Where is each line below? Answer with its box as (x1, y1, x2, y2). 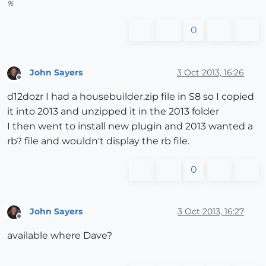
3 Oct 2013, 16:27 (178, 206, 244, 217)
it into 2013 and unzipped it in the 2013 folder (7, 105, 219, 117)
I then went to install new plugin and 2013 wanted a (7, 120, 253, 132)
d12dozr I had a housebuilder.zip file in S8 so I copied (7, 90, 254, 102)
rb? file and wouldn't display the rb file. (7, 135, 189, 147)
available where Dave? (7, 229, 112, 241)
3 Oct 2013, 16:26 (177, 66, 244, 78)
